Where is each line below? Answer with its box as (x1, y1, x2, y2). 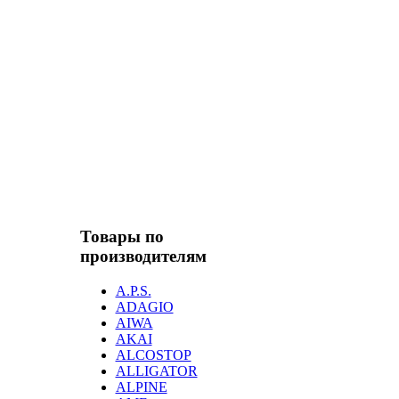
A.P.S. (115, 282, 151, 298)
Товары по (79, 227, 164, 247)
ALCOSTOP (115, 346, 191, 362)
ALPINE (115, 379, 167, 395)
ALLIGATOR (115, 362, 198, 379)
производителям (79, 247, 207, 266)
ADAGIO (115, 298, 174, 314)
